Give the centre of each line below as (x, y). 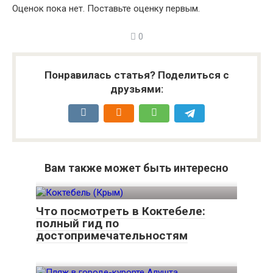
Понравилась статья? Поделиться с (136, 75)
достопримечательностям (112, 235)
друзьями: (136, 89)
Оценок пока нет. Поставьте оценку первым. (106, 8)
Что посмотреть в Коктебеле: (121, 211)
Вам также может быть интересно (136, 168)
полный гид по (77, 223)
